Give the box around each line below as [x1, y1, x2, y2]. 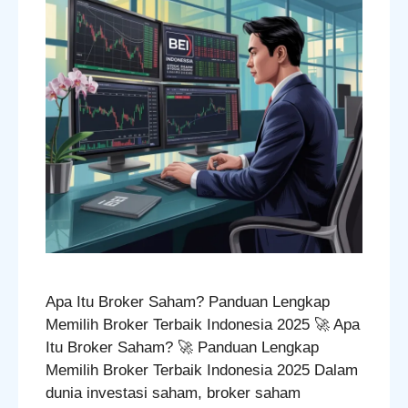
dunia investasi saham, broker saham [46, 384, 301, 403]
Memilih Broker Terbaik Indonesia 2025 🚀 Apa [46, 316, 360, 334]
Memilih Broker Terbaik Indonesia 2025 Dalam [46, 362, 358, 380]
